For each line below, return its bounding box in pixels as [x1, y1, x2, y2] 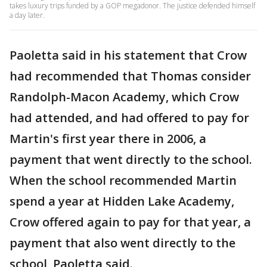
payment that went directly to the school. [10, 151, 252, 167]
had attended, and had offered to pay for [10, 110, 249, 126]
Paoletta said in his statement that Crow [10, 47, 247, 63]
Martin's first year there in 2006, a [10, 131, 206, 147]
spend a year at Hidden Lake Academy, [10, 193, 234, 209]
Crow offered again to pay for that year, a [10, 214, 251, 230]
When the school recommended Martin [10, 172, 237, 188]
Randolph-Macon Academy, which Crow [10, 89, 239, 105]
